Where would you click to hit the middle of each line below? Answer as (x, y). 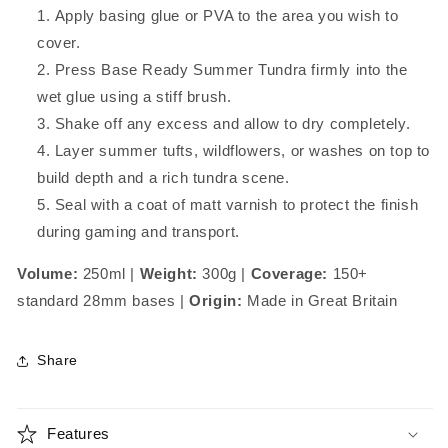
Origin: (216, 300)
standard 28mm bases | (103, 300)
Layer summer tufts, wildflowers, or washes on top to (242, 150)
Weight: (168, 273)
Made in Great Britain (320, 300)
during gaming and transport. (138, 231)
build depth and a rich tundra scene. (163, 177)
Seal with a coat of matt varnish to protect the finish (236, 204)
